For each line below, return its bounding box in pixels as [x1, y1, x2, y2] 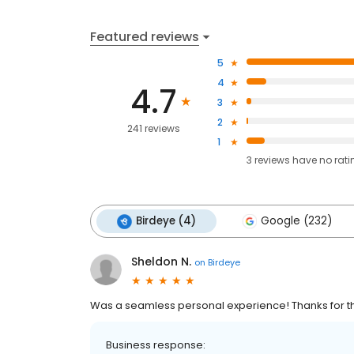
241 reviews [126, 121, 180, 135]
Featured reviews [90, 27, 199, 46]
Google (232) [261, 213, 332, 228]
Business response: [106, 337, 205, 352]
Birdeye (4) [136, 213, 196, 228]
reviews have [254, 153, 317, 167]
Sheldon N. [131, 254, 191, 269]
